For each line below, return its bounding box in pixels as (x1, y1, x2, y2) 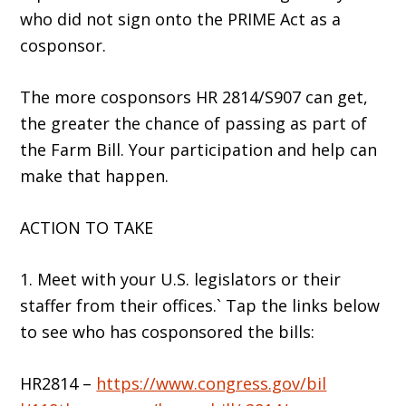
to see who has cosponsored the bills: (20, 321, 320, 343)
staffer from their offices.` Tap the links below (20, 295, 381, 317)
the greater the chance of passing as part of (20, 112, 368, 135)
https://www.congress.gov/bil (96, 372, 327, 395)
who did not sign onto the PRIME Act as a (20, 8, 342, 31)
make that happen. (20, 165, 169, 188)
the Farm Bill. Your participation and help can (20, 139, 378, 161)
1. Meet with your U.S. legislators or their (20, 268, 342, 291)
